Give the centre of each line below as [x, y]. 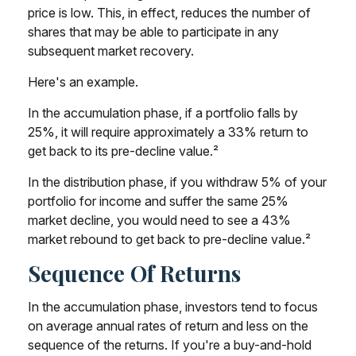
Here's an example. [83, 82]
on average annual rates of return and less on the [168, 326]
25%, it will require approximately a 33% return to [168, 132]
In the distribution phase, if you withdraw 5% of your [177, 182]
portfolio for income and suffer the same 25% [158, 201]
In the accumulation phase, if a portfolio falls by [163, 113]
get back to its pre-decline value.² [123, 151]
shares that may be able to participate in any [153, 32]
